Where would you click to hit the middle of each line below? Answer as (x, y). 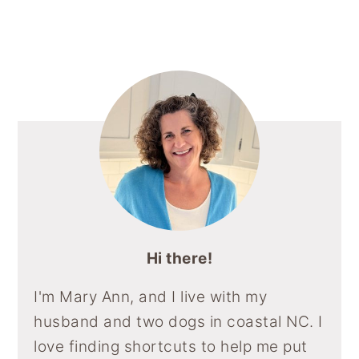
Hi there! (179, 258)
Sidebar (63, 22)
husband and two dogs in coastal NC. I (178, 321)
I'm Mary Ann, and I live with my (151, 296)
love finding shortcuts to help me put (171, 346)
